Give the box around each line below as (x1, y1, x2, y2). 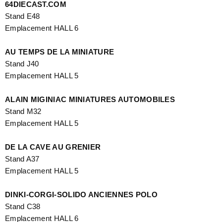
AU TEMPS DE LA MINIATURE (5, 47, 114, 56)
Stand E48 (5, 11, 40, 20)
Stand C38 (5, 202, 41, 211)
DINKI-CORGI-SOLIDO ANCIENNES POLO (5, 190, 158, 199)
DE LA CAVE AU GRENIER (5, 142, 101, 151)
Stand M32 (5, 107, 42, 115)
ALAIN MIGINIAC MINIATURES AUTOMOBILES (5, 95, 175, 104)
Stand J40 (5, 59, 39, 68)
